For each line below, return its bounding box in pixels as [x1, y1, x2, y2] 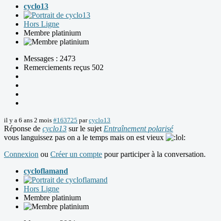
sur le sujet [67, 124, 104, 133]
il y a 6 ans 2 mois [4, 116, 52, 124]
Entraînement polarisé [104, 124, 173, 133]
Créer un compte [50, 149, 102, 158]
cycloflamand [24, 166, 68, 175]
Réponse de [4, 124, 42, 133]
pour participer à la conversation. [102, 149, 206, 158]
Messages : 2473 [24, 54, 75, 63]
